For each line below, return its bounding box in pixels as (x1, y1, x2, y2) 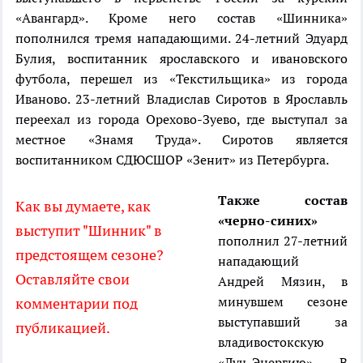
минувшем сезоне (218, 293, 348, 310)
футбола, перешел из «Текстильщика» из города (15, 70, 348, 88)
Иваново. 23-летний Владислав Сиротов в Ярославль (15, 91, 348, 108)
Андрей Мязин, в (218, 273, 348, 290)
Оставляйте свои (15, 270, 130, 289)
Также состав (218, 192, 348, 209)
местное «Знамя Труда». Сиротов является (15, 131, 348, 148)
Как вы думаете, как (15, 197, 151, 216)
